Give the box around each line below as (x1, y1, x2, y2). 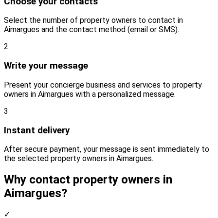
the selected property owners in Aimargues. (4, 154, 153, 163)
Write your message (4, 60, 88, 72)
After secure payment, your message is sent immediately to (4, 145, 209, 154)
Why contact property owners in (4, 173, 172, 187)
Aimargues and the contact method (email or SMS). (4, 25, 179, 35)
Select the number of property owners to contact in (4, 16, 183, 25)
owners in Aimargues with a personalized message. (4, 89, 176, 99)
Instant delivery (4, 125, 70, 136)
